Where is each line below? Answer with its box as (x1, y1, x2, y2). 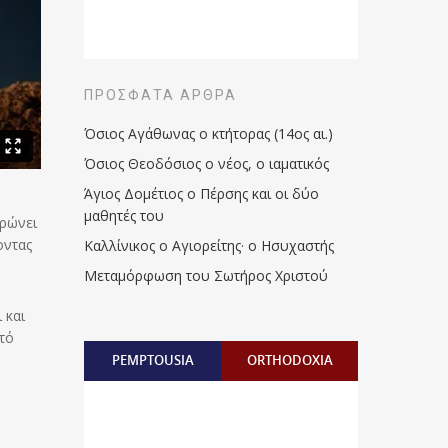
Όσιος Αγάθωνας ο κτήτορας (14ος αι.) (84, 124, 334, 143)
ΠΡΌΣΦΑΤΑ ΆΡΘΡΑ (84, 87, 238, 103)
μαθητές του (84, 206, 165, 225)
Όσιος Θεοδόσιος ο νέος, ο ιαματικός (84, 154, 330, 173)
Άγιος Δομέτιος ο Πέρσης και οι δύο (84, 184, 320, 203)
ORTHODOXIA (246, 351, 333, 369)
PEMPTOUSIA (111, 351, 194, 369)
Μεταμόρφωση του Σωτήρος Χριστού (84, 266, 329, 285)
